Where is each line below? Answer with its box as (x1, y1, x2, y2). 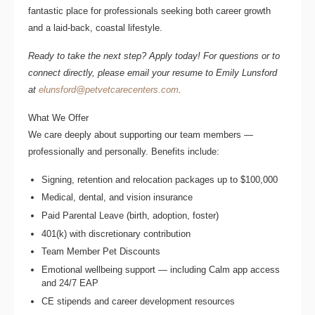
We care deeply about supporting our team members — (28, 129, 253, 140)
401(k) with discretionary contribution (41, 228, 191, 239)
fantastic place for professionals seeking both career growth (28, 5, 271, 16)
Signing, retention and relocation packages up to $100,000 (41, 174, 278, 185)
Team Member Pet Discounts (41, 246, 161, 257)
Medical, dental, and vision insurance (41, 192, 193, 203)
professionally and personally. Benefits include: (28, 146, 219, 157)
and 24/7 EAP (41, 278, 99, 289)
